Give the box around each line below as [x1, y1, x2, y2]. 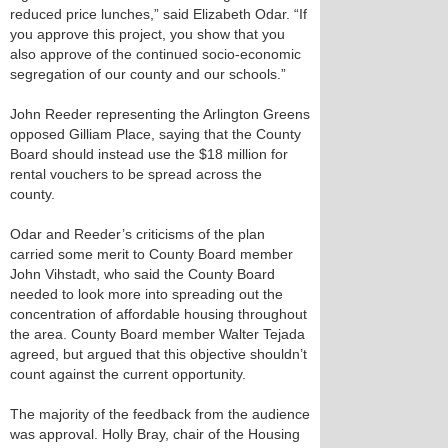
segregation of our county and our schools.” [10, 66, 286, 82]
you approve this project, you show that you [10, 26, 285, 42]
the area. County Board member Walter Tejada [10, 326, 305, 342]
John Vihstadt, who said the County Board [10, 266, 275, 282]
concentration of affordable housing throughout [10, 306, 307, 322]
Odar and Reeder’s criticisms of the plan [10, 226, 265, 242]
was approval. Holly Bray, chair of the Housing [10, 426, 300, 442]
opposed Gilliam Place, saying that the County [10, 126, 301, 142]
